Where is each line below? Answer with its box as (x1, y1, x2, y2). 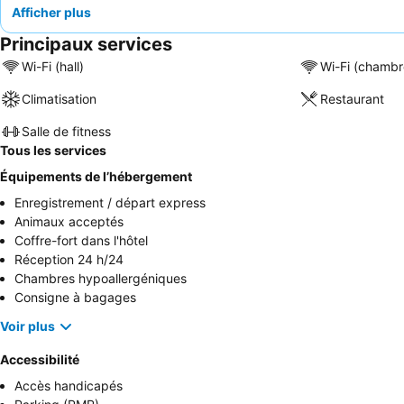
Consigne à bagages (14, 289, 136, 305)
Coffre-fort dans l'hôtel (14, 232, 148, 248)
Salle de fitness (22, 124, 111, 140)
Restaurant (319, 91, 384, 107)
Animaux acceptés (14, 213, 124, 229)
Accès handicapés (14, 377, 123, 393)
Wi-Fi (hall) (22, 59, 84, 75)
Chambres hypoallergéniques (14, 270, 187, 286)
